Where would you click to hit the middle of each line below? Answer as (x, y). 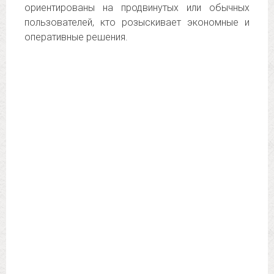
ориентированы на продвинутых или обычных (137, 8)
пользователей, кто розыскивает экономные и (137, 22)
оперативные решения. (76, 37)
